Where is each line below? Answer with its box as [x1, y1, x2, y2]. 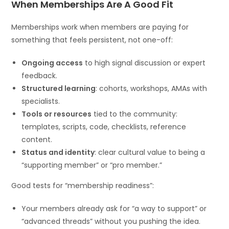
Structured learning [21, 83, 96, 94]
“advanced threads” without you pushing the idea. [21, 216, 201, 227]
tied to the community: [91, 109, 178, 120]
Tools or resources [21, 109, 92, 120]
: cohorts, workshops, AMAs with [96, 83, 208, 94]
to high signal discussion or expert [83, 58, 206, 68]
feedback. [21, 71, 58, 81]
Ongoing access [21, 58, 83, 68]
